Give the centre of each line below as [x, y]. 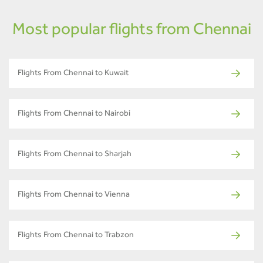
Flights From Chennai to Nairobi [74, 114]
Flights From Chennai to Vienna [74, 195]
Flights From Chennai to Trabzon [76, 236]
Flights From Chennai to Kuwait [73, 74]
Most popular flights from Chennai [131, 31]
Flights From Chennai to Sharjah [75, 155]
